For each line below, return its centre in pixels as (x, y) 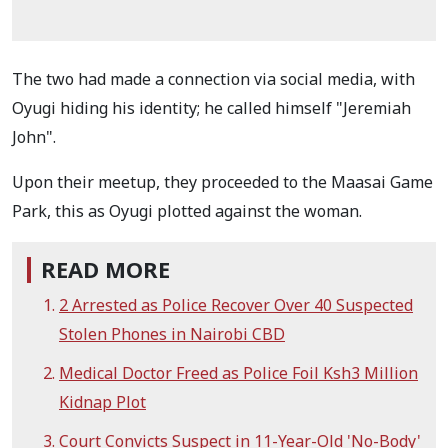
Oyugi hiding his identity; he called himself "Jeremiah (211, 107)
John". (34, 136)
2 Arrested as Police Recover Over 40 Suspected (236, 304)
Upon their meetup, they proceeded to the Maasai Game (222, 181)
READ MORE (105, 269)
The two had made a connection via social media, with (213, 78)
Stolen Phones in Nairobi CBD (172, 333)
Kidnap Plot (102, 401)
